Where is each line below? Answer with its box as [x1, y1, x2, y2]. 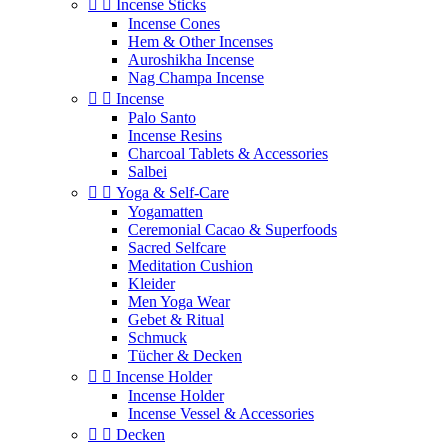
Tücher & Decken [128, 347, 242, 364]
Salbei [128, 163, 167, 180]
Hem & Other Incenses [128, 33, 273, 50]
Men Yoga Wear [128, 293, 230, 310]
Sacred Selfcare [128, 239, 226, 256]
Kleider [128, 275, 175, 292]
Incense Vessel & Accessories [128, 405, 314, 422]
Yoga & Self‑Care [116, 184, 229, 201]
